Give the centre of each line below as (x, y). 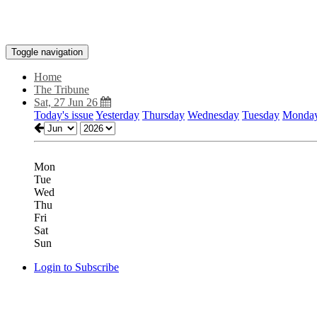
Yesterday (117, 115)
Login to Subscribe (76, 267)
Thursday (163, 115)
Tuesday (261, 115)
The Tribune (62, 90)
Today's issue (64, 115)
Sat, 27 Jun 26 (67, 102)
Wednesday (213, 115)
